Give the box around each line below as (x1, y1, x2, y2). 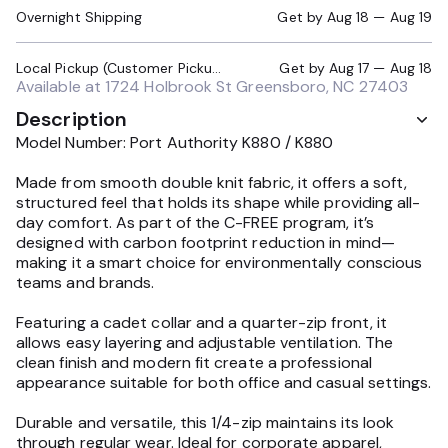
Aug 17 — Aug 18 (328, 59, 432, 77)
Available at (16, 76, 106, 97)
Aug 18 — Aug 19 (326, 8, 432, 26)
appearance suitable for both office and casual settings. (16, 372, 432, 393)
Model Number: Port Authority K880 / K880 (16, 132, 334, 153)
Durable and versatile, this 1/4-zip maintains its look (16, 412, 395, 433)
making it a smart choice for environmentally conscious (16, 252, 423, 273)
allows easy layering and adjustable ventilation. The (16, 332, 394, 353)
